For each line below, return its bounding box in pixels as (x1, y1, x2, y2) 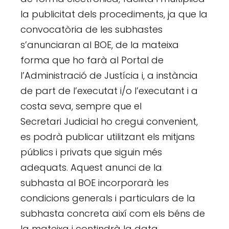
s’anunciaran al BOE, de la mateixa (20, 38, 179, 52)
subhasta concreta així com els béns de (20, 207, 205, 220)
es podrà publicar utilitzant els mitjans (20, 130, 195, 144)
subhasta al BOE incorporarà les (20, 176, 169, 190)
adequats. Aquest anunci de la (20, 161, 163, 174)
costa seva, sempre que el (20, 100, 142, 113)
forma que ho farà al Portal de (20, 54, 164, 67)
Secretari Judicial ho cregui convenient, (20, 115, 198, 128)
